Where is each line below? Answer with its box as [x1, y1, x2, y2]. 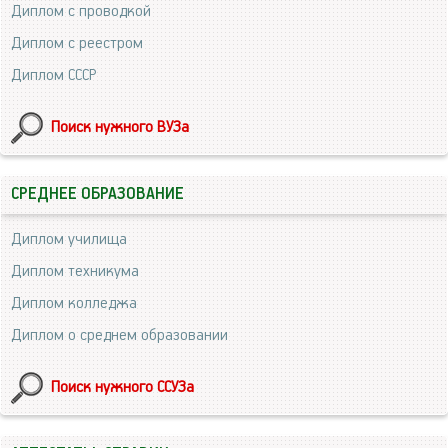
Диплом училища [11, 230, 127, 249]
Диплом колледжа [11, 294, 137, 313]
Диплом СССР [11, 66, 96, 85]
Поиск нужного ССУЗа [51, 378, 194, 397]
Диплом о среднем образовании [11, 326, 228, 345]
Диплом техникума [11, 262, 139, 281]
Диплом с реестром [11, 34, 143, 53]
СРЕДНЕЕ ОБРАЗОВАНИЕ [11, 185, 184, 204]
